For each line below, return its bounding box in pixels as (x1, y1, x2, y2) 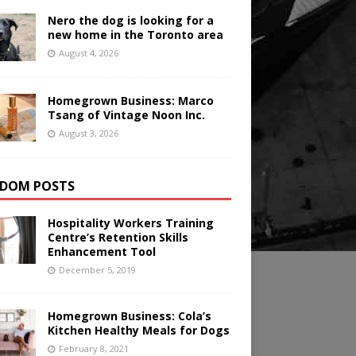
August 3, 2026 (58, 127, 118, 140)
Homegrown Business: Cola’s (47, 308, 211, 324)
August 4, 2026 (58, 47, 118, 60)
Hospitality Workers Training (47, 215, 214, 231)
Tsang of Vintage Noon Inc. (47, 107, 205, 123)
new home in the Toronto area (47, 27, 223, 43)
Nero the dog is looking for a (47, 13, 214, 29)
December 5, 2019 (58, 264, 136, 277)
